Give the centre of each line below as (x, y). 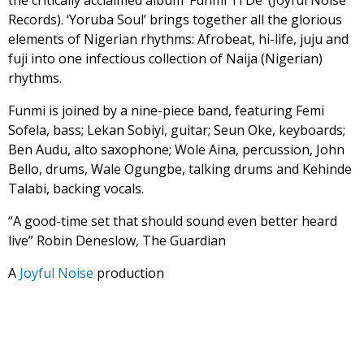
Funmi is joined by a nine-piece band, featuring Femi (166, 110)
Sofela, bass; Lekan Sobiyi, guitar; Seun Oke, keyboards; (177, 130)
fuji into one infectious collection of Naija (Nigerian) (165, 58)
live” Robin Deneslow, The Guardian (117, 240)
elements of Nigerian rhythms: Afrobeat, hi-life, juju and (178, 39)
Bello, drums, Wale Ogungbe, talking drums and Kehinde (180, 169)
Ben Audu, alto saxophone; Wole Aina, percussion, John (176, 149)
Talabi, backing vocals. (76, 188)
